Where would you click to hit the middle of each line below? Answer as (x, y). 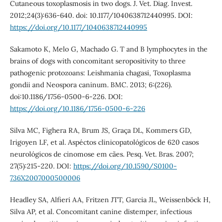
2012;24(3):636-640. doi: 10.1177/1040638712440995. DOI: (101, 16)
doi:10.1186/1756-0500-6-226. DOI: (66, 97)
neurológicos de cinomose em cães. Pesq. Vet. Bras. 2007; (102, 154)
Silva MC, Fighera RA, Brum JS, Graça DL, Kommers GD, (101, 131)
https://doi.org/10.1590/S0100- (125, 166)
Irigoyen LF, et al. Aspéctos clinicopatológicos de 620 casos (104, 142)
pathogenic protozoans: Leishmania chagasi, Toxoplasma (100, 73)
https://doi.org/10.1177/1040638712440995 (78, 28)
